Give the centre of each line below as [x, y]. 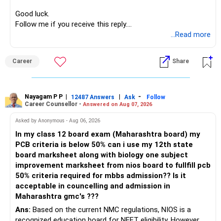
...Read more [191, 35]
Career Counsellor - [54, 104]
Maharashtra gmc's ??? [57, 197]
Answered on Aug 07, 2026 [117, 104]
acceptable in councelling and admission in [93, 186]
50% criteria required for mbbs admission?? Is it [101, 176]
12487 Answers [93, 97]
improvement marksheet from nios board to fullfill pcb [61, 166]
